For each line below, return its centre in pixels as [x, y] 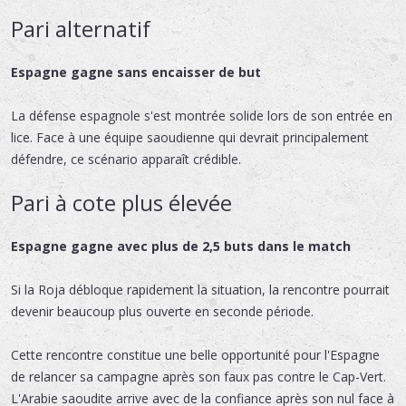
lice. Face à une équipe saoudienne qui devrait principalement [190, 137]
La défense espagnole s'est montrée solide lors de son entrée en [202, 115]
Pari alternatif [81, 28]
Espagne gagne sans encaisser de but [136, 72]
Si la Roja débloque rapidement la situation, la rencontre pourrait [200, 289]
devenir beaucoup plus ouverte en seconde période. [162, 311]
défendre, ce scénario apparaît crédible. [126, 159]
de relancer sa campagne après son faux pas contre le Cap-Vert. [198, 376]
